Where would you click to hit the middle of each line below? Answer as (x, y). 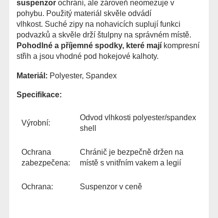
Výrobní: (36, 123)
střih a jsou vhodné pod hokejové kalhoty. (88, 56)
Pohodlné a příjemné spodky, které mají (90, 45)
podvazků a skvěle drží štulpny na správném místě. (104, 35)
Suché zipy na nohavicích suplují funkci (113, 24)
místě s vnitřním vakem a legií (130, 163)
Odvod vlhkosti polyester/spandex (138, 117)
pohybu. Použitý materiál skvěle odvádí (84, 13)
